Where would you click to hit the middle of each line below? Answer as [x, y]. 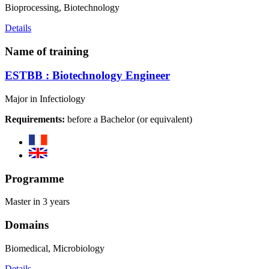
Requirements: [35, 119]
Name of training [47, 51]
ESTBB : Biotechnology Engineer [87, 76]
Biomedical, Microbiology [55, 248]
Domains [27, 225]
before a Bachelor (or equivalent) [128, 119]
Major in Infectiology [45, 99]
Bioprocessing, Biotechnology [62, 7]
